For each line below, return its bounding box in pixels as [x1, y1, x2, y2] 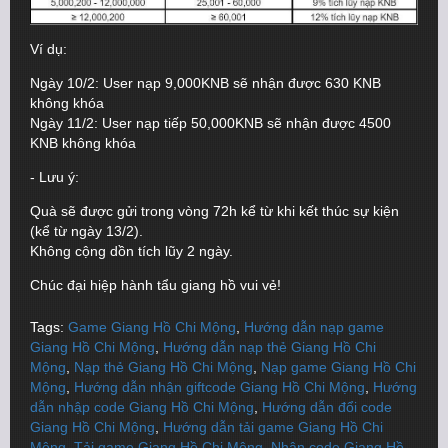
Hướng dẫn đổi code [262, 398, 392, 415]
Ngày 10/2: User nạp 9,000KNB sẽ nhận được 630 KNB [30, 74, 381, 91]
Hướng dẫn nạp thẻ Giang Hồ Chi [163, 338, 376, 355]
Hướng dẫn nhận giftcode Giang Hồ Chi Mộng [74, 378, 365, 395]
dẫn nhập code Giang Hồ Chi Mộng [30, 398, 254, 415]
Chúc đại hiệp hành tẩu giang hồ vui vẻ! [30, 276, 281, 293]
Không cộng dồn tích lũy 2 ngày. [30, 242, 233, 259]
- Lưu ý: [30, 168, 83, 185]
